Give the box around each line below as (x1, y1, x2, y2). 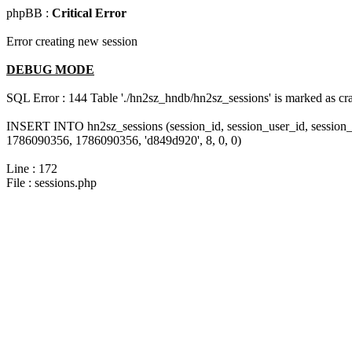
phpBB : (6, 6, 52, 20)
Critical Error (52, 6, 126, 20)
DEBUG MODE (6, 63, 94, 76)
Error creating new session (6, 35, 137, 48)
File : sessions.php (6, 176, 97, 189)
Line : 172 (6, 162, 57, 175)
